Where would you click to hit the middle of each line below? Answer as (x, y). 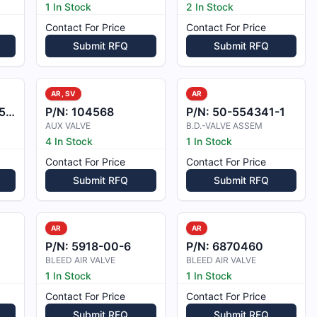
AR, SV (63, 93)
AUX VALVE (68, 126)
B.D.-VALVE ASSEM (224, 126)
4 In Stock (69, 141)
